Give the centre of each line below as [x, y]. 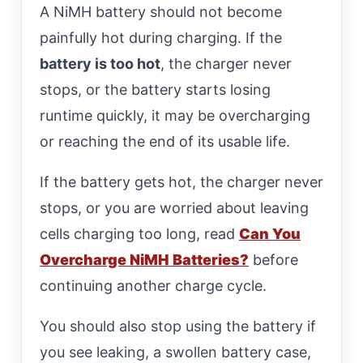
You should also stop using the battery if [178, 326]
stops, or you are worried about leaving [174, 207]
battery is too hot [100, 63]
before [273, 259]
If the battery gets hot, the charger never [181, 181]
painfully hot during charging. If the [161, 37]
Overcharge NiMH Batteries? [144, 259]
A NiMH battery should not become [161, 11]
